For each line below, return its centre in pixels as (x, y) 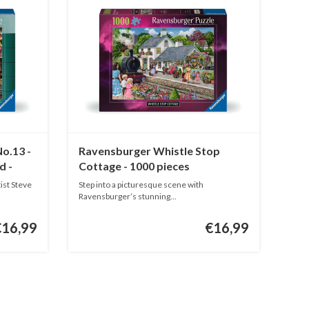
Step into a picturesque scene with (141, 184)
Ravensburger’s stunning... (127, 196)
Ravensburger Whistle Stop (149, 150)
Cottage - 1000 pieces (134, 166)
